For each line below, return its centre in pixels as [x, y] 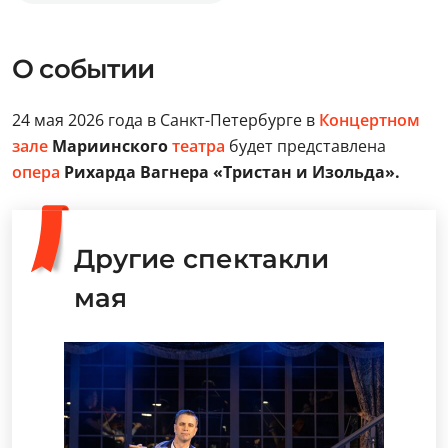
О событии [83, 69]
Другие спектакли [201, 259]
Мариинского [110, 146]
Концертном [369, 120]
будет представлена [307, 146]
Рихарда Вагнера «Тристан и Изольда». [230, 172]
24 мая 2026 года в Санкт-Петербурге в [163, 120]
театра [198, 146]
